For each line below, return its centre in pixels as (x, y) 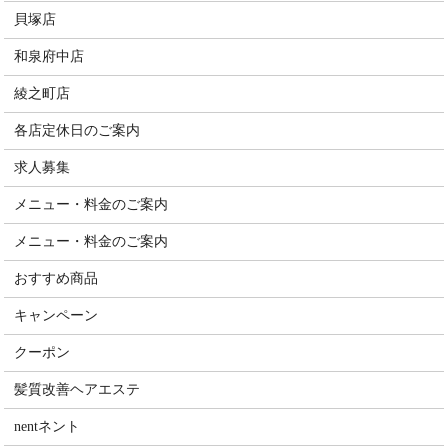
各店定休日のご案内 (77, 130)
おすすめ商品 (56, 278)
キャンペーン (56, 315)
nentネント (47, 426)
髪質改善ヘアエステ (77, 389)
